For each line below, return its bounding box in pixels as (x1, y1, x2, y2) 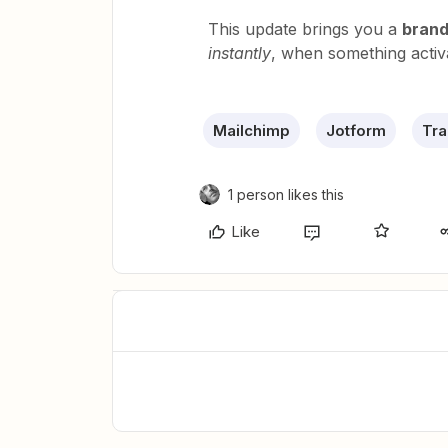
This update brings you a (208, 18, 402, 39)
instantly (208, 42, 271, 63)
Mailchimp (213, 120, 290, 140)
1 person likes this (228, 185, 344, 203)
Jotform (326, 120, 386, 140)
